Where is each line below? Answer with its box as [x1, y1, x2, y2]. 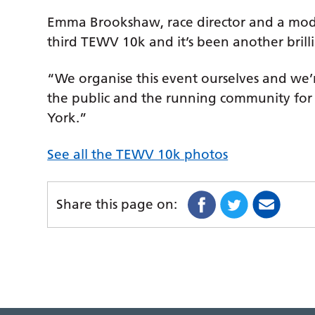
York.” [47, 109, 88, 126]
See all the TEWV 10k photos [47, 146, 229, 162]
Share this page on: [56, 195, 178, 212]
